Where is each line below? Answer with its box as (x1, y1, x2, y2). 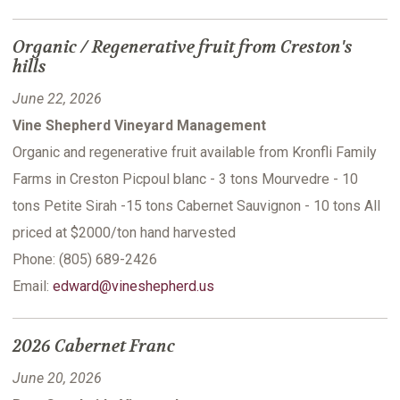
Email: (12, 278, 53, 296)
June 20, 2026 (12, 370, 102, 387)
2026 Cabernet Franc (12, 336, 175, 358)
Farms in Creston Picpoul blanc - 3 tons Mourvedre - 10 (12, 171, 358, 188)
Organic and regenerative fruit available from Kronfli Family (12, 144, 377, 162)
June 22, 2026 (12, 90, 102, 108)
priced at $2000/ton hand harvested (12, 224, 236, 242)
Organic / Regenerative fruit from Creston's (12, 37, 353, 59)
